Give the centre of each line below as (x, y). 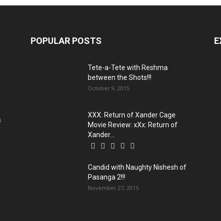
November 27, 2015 (113, 187)
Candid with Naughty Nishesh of (137, 167)
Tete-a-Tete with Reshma (128, 67)
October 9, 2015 (109, 88)
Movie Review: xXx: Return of (133, 125)
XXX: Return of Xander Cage (132, 115)
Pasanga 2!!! (107, 177)
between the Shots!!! (120, 77)
